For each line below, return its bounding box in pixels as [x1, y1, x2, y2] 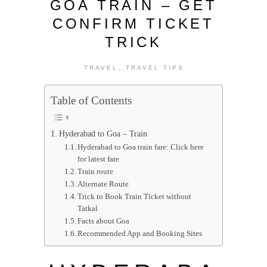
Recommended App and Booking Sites [77, 228, 203, 238]
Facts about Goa [77, 216, 130, 225]
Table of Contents [51, 94, 132, 107]
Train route [77, 166, 114, 176]
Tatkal [77, 203, 98, 213]
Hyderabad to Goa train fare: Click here [77, 142, 204, 151]
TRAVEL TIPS [125, 64, 184, 72]
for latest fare [77, 154, 122, 163]
